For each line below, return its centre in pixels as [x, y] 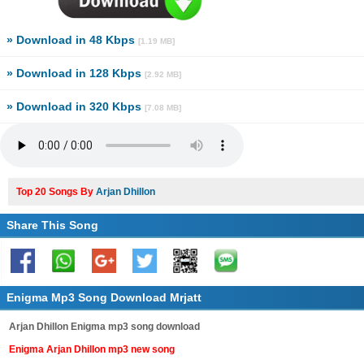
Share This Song [52, 225]
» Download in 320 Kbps [76, 106]
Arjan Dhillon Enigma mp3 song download [104, 327]
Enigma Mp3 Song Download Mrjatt [104, 297]
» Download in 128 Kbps [76, 73]
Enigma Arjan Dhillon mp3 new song [92, 349]
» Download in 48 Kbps [72, 40]
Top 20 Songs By [56, 192]
